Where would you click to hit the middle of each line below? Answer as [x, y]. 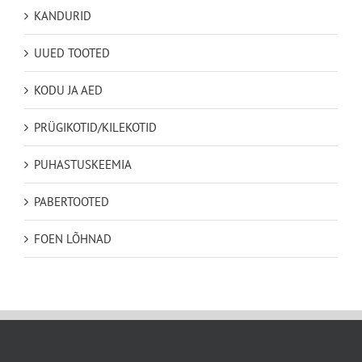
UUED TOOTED [72, 53]
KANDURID [63, 15]
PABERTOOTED [72, 201]
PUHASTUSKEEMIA [83, 164]
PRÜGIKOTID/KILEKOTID [95, 127]
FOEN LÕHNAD [73, 238]
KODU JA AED [68, 90]
